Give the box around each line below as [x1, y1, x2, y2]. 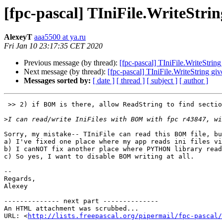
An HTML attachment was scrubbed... [4, 205, 139, 213]
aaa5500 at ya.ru [34, 33, 86, 42]
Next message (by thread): [24, 67, 108, 76]
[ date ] [93, 76, 114, 85]
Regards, [4, 175, 36, 183]
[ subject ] [147, 76, 177, 85]
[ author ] [179, 76, 208, 85]
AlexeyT [4, 33, 32, 42]
